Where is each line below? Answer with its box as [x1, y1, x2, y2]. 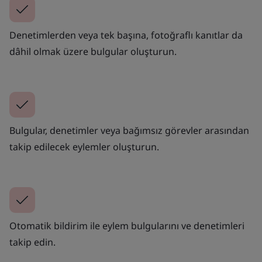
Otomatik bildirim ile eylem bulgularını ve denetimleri [9, 219, 244, 232]
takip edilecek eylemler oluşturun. [9, 140, 159, 153]
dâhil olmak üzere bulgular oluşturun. [9, 44, 177, 58]
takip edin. [9, 235, 56, 249]
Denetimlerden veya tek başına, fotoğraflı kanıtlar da [9, 28, 243, 42]
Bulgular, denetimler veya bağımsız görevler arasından [9, 123, 249, 137]
